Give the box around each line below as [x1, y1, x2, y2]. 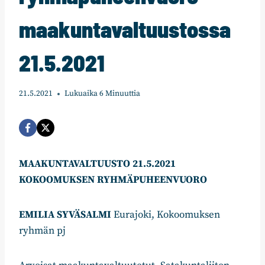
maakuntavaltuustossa [19, 15, 231, 43]
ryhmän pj [19, 224, 66, 238]
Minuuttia [105, 89, 140, 99]
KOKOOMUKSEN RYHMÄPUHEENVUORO [19, 173, 207, 187]
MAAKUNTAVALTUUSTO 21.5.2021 [19, 157, 176, 171]
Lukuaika [64, 89, 98, 99]
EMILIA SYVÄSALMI [19, 208, 111, 222]
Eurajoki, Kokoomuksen [111, 208, 220, 222]
